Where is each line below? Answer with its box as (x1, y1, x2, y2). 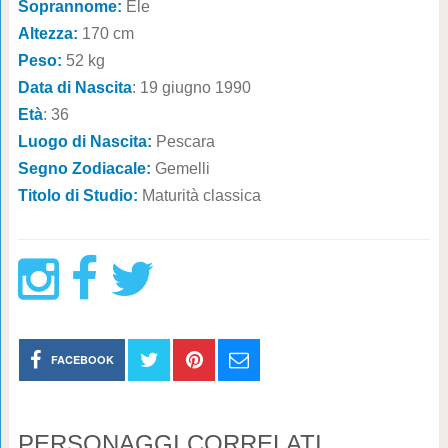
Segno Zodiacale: (17, 160, 155, 178)
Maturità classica (141, 187, 261, 205)
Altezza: (17, 25, 82, 43)
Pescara (155, 133, 215, 151)
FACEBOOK (51, 352, 115, 368)
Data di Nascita (17, 79, 132, 97)
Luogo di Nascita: (17, 133, 156, 151)
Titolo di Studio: (17, 187, 142, 205)
